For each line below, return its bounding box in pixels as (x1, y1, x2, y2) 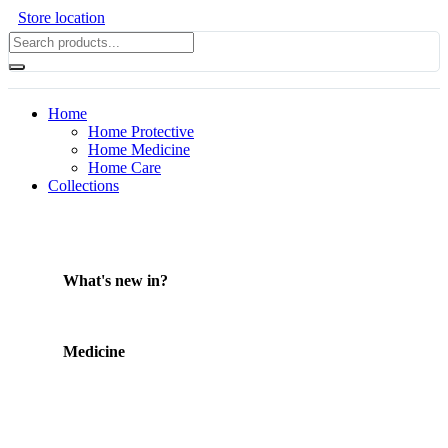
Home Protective (88, 122, 194, 140)
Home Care (88, 158, 161, 176)
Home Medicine (88, 140, 190, 158)
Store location (18, 8, 105, 26)
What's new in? (63, 271, 168, 289)
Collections (48, 176, 119, 194)
